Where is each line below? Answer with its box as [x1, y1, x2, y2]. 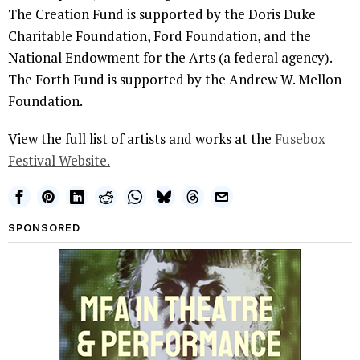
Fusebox [275, 129, 325, 148]
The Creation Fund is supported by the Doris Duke [8, 4, 316, 23]
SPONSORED [8, 221, 80, 234]
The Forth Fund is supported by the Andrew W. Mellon [8, 69, 342, 88]
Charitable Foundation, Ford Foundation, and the [8, 26, 311, 45]
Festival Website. [8, 150, 110, 170]
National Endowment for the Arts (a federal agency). [8, 47, 332, 67]
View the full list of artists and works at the [8, 129, 275, 148]
